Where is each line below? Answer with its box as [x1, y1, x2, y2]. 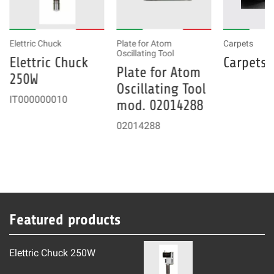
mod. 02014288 [116, 97, 204, 114]
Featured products [9, 212, 120, 229]
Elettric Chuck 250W [9, 247, 95, 259]
